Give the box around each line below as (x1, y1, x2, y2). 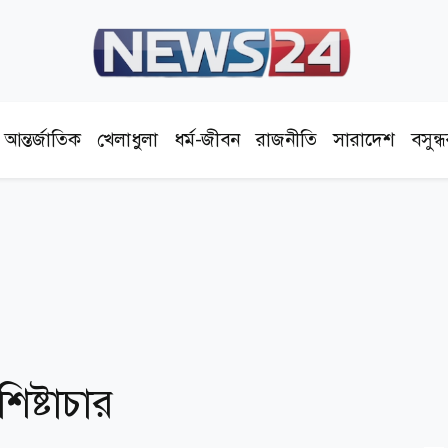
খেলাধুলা (97, 127, 159, 152)
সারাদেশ (333, 127, 396, 152)
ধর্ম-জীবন (174, 127, 241, 152)
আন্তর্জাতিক (4, 127, 82, 152)
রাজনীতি (256, 127, 318, 152)
